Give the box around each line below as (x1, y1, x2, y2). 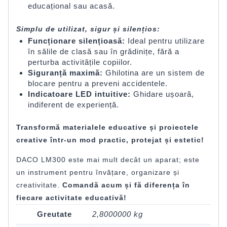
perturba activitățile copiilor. (27, 57, 132, 66)
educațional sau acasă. (27, 2, 115, 11)
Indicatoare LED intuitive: (27, 89, 131, 98)
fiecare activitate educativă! (16, 194, 127, 202)
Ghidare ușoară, (130, 89, 194, 98)
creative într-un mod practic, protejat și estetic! (16, 136, 204, 144)
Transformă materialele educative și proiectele (16, 123, 199, 132)
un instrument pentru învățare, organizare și (16, 168, 179, 177)
